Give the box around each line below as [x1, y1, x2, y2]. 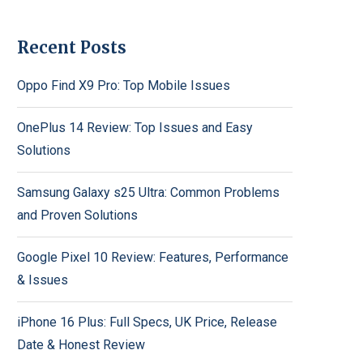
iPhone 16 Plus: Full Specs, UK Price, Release [17, 314, 277, 330]
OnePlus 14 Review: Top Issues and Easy [17, 119, 253, 135]
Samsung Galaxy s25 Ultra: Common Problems [17, 184, 280, 200]
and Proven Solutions [17, 207, 138, 223]
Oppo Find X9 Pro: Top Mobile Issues [17, 77, 230, 93]
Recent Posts [17, 36, 126, 58]
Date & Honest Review [17, 336, 145, 352]
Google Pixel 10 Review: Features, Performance [17, 249, 288, 265]
